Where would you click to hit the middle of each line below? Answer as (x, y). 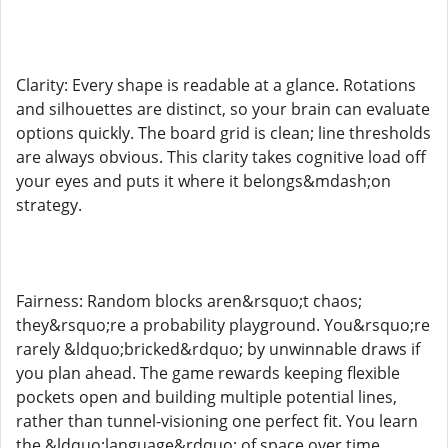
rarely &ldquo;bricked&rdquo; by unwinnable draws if (218, 349)
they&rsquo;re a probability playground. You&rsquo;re (223, 325)
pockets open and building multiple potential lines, (206, 397)
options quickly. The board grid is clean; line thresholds (223, 133)
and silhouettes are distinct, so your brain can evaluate (223, 109)
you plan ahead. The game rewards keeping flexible (208, 373)
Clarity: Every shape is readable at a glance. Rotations (216, 85)
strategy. (49, 205)
